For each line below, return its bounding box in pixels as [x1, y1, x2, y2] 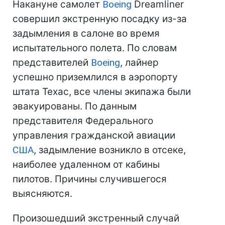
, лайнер [120, 57, 159, 68]
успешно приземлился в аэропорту [13, 71, 178, 83]
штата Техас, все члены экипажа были [13, 86, 191, 97]
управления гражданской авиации [13, 130, 175, 141]
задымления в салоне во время [13, 28, 160, 39]
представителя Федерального [13, 115, 153, 127]
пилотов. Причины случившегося [13, 173, 167, 185]
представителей [13, 57, 91, 68]
